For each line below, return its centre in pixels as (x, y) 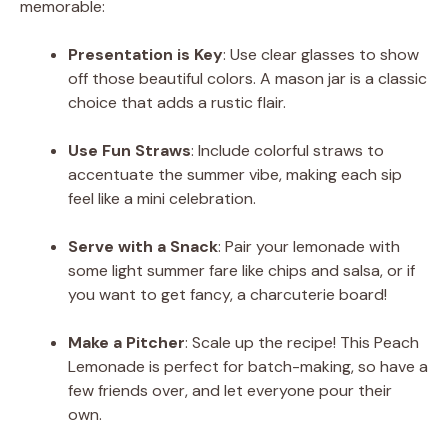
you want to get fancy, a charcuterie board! (227, 294)
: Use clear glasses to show (321, 54)
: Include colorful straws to (287, 150)
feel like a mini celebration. (162, 198)
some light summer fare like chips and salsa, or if (241, 270)
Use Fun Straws (129, 150)
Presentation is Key (145, 54)
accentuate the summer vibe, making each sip (235, 174)
